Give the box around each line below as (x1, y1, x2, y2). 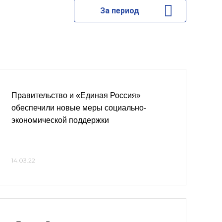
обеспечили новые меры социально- (11, 104, 146, 112)
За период (100, 6, 139, 15)
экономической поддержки (11, 116, 109, 124)
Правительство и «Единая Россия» (11, 91, 141, 100)
